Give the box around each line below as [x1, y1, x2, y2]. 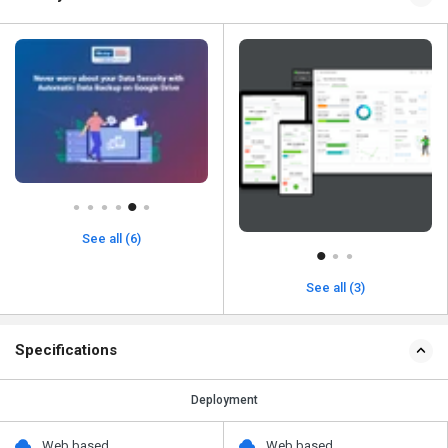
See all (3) [306, 279, 365, 295]
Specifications [15, 340, 117, 359]
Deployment [190, 392, 258, 407]
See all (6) [82, 231, 141, 247]
